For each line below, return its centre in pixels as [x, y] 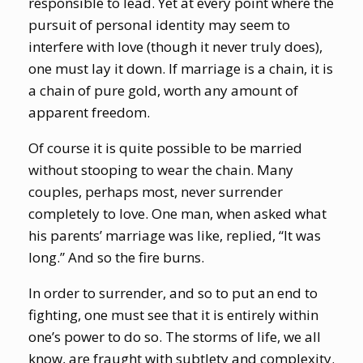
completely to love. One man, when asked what [177, 213]
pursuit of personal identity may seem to [159, 24]
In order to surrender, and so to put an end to [173, 293]
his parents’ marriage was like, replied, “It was [175, 235]
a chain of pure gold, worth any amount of [163, 90]
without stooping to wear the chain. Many [161, 169]
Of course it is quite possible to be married [165, 147]
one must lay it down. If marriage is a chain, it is [181, 68]
